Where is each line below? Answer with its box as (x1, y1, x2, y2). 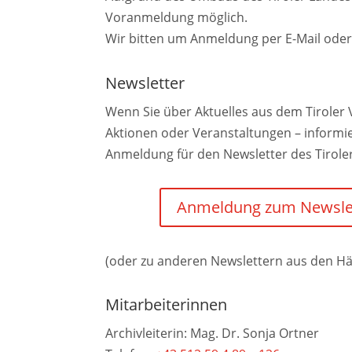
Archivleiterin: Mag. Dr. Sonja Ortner (105, 324, 320, 343)
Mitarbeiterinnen (105, 294, 228, 316)
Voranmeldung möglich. (105, 8, 248, 26)
